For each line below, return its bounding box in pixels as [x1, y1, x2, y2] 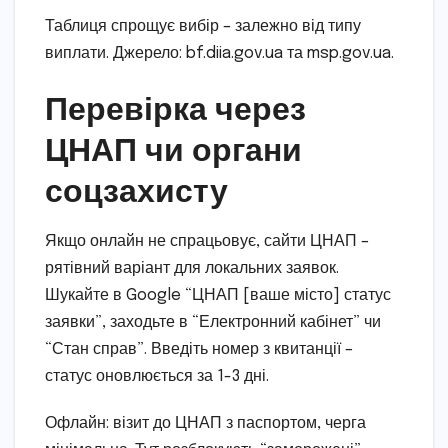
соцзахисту [45, 169, 228, 210]
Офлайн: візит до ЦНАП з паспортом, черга [45, 415, 366, 433]
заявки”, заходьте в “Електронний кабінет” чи [45, 314, 381, 332]
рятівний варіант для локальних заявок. [45, 260, 339, 278]
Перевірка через [45, 87, 306, 128]
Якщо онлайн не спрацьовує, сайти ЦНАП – [45, 233, 369, 251]
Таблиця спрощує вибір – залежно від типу [45, 18, 361, 36]
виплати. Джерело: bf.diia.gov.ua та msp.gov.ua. [45, 45, 394, 63]
